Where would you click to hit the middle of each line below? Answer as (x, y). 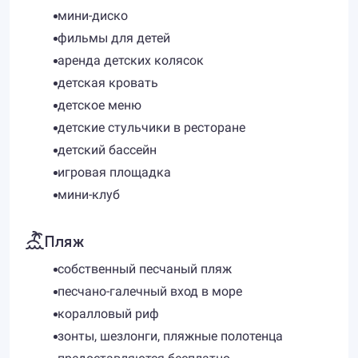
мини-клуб (89, 195)
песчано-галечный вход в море (150, 291)
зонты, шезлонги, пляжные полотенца (170, 336)
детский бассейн (107, 150)
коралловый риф (108, 314)
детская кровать (108, 83)
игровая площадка (114, 172)
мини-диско (93, 16)
